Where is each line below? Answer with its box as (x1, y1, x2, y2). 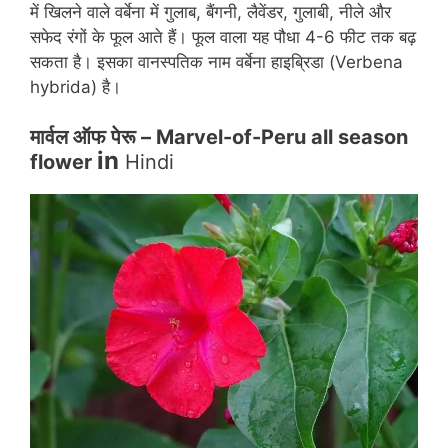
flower (30, 150, 97, 175)
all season (311, 125, 408, 150)
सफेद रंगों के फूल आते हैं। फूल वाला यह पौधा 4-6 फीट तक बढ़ (30, 26, 416, 47)
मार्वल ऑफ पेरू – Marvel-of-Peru (30, 125, 311, 150)
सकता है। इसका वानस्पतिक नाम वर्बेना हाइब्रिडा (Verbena (30, 51, 403, 72)
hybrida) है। (30, 76, 121, 97)
